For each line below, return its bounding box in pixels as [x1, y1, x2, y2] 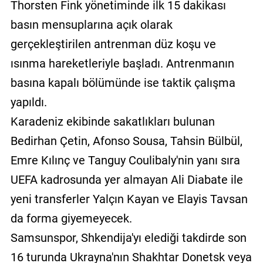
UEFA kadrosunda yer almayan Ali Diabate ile [10, 172, 243, 187]
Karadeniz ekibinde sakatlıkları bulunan [10, 114, 215, 129]
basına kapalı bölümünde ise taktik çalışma [10, 75, 235, 90]
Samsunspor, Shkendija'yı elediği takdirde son [10, 230, 247, 245]
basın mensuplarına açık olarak [10, 17, 173, 32]
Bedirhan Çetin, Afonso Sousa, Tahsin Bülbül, [10, 133, 242, 148]
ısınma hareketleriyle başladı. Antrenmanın [10, 56, 234, 70]
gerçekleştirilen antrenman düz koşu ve [10, 36, 216, 51]
